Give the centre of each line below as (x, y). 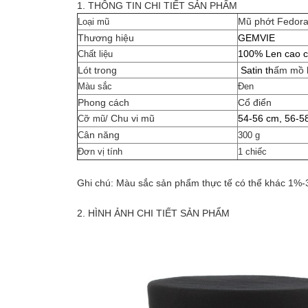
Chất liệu (95, 54)
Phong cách (103, 103)
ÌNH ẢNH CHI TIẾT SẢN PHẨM (162, 213)
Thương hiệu (106, 38)
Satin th (257, 70)
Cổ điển (255, 103)
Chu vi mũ (133, 119)
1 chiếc (252, 152)
